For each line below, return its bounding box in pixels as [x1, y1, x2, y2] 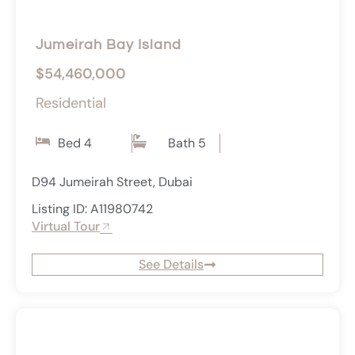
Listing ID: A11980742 [32, 200, 153, 218]
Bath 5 [168, 135, 207, 152]
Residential [36, 94, 106, 113]
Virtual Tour [32, 218, 100, 235]
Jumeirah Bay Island [36, 37, 181, 53]
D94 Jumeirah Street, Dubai [32, 174, 193, 191]
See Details [139, 256, 204, 273]
